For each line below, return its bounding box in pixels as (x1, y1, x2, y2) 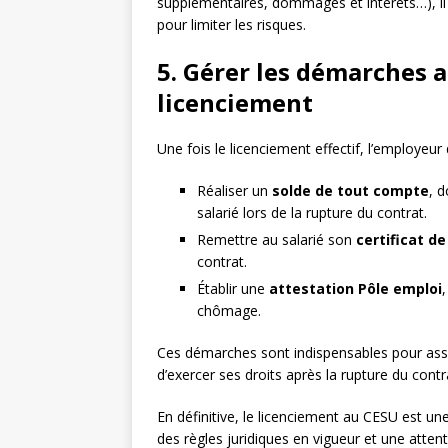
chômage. (197, 301, 261, 321)
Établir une (197, 279, 269, 299)
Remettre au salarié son (197, 230, 356, 250)
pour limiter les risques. (157, 15, 306, 35)
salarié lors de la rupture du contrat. (197, 203, 427, 223)
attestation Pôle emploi (269, 279, 442, 299)
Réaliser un (197, 181, 272, 201)
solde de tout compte (272, 181, 429, 201)
